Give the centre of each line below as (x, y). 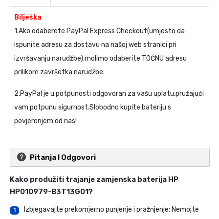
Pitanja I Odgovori (63, 158)
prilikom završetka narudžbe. (59, 72)
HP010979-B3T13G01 (49, 192)
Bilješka (28, 18)
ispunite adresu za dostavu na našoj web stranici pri (95, 45)
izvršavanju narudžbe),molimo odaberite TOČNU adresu (100, 59)
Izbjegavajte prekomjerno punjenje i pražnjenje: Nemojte (111, 210)
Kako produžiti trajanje (53, 180)
